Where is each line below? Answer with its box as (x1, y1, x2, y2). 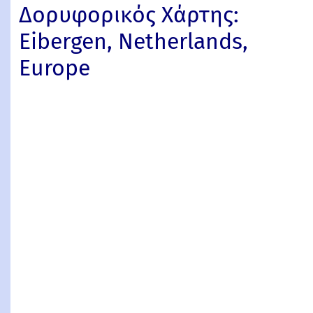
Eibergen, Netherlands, (19, 28, 248, 55)
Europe (19, 54, 90, 82)
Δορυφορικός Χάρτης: (19, 1, 239, 29)
